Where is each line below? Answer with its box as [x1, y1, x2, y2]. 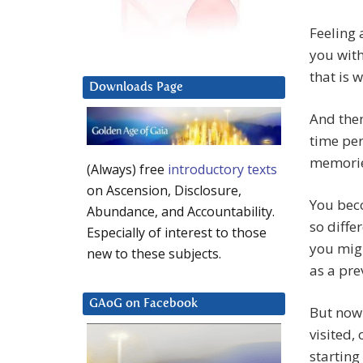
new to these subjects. [87, 245, 221, 263]
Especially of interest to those [87, 224, 267, 242]
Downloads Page [89, 81, 183, 94]
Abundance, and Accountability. [87, 203, 275, 221]
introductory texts [168, 160, 277, 179]
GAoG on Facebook [89, 297, 198, 310]
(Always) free [87, 160, 168, 179]
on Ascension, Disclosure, [87, 181, 241, 200]
